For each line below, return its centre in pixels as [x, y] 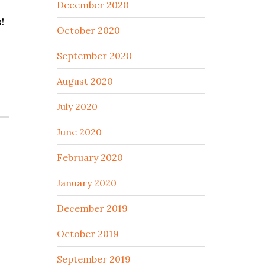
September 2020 [94, 56]
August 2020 [85, 81]
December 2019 [92, 208]
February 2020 [90, 157]
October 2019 [88, 234]
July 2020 [77, 106]
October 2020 [88, 30]
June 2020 [79, 132]
